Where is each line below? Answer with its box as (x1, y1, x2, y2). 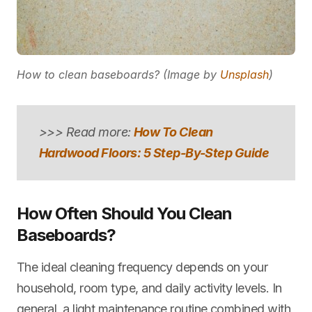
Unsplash (220, 67, 269, 81)
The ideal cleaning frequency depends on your (17, 259, 268, 274)
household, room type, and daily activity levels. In (17, 280, 282, 295)
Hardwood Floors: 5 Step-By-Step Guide (39, 145, 270, 160)
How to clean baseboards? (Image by (17, 67, 220, 81)
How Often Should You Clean (17, 203, 233, 224)
